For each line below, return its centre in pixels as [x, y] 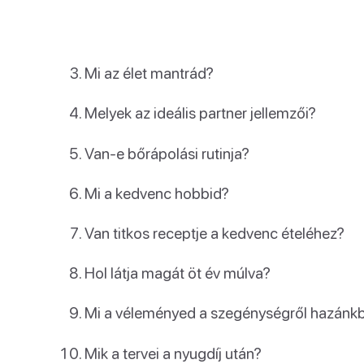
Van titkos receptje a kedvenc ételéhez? [214, 232]
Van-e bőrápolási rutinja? [167, 153]
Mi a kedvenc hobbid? [157, 193]
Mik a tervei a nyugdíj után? [173, 353]
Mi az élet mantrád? [149, 73]
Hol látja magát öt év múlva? [178, 273]
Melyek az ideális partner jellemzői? [200, 113]
